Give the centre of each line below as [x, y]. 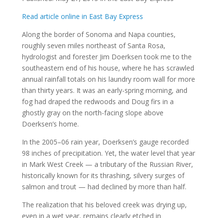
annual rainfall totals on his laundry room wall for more [108, 79]
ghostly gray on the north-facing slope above [92, 113]
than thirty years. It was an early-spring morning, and [104, 90]
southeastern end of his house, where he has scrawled [108, 68]
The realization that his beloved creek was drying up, [104, 205]
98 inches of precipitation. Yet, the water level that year [108, 153]
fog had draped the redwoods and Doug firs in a [98, 101]
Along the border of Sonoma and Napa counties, [99, 34]
